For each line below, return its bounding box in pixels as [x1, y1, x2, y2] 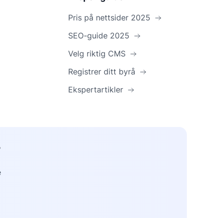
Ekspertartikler [68, 85, 124, 94]
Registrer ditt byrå [68, 67, 136, 76]
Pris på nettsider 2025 [68, 13, 151, 22]
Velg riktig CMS [68, 49, 126, 58]
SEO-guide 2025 [68, 31, 130, 40]
